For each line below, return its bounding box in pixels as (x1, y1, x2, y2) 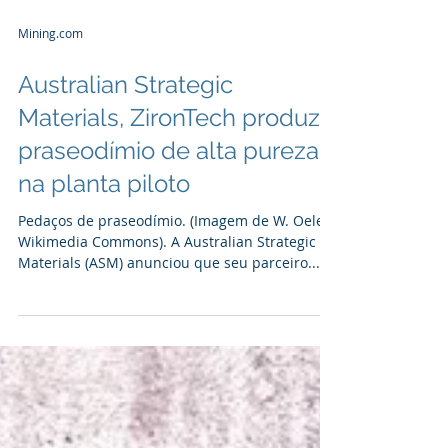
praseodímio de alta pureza (18, 256, 319, 285)
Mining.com (18, 145, 83, 161)
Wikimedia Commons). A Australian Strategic (18, 352, 316, 371)
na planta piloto (18, 289, 190, 318)
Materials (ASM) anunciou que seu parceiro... (18, 373, 320, 392)
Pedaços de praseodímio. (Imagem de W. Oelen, (18, 331, 336, 350)
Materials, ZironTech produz (18, 223, 320, 252)
